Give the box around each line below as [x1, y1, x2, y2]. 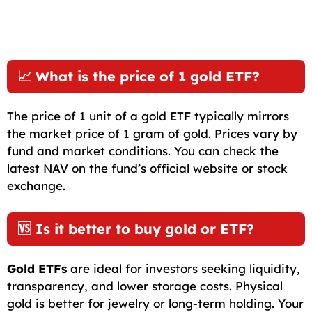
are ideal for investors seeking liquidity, [67, 260, 300, 276]
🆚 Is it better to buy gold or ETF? [17, 219, 254, 237]
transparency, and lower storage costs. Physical [7, 278, 283, 293]
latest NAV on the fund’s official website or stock [7, 161, 288, 176]
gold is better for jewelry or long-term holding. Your [7, 295, 304, 311]
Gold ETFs [7, 260, 67, 276]
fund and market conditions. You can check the [7, 143, 279, 159]
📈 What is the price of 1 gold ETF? [17, 68, 260, 86]
